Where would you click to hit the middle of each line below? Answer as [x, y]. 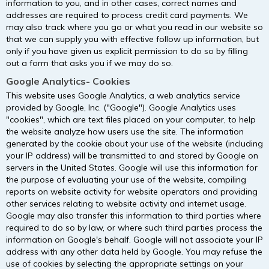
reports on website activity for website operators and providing [132, 192]
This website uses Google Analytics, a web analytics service [123, 96]
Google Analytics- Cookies [68, 81]
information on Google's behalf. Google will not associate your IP [134, 240]
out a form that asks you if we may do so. [89, 63]
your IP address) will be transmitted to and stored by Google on [132, 156]
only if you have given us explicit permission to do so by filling [127, 51]
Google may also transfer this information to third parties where [134, 216]
